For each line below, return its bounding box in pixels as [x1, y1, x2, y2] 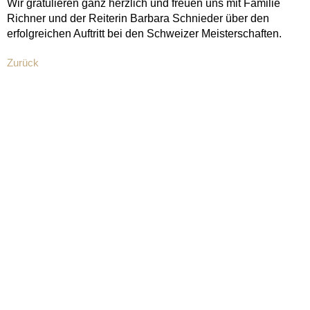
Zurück [7, 56, 39, 69]
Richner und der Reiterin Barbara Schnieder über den [7, 12, 269, 25]
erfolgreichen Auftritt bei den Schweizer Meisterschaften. [7, 28, 282, 40]
